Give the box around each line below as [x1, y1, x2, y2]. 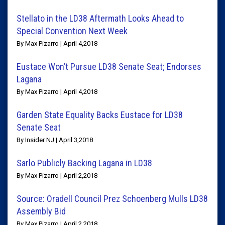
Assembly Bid [17, 206, 66, 216]
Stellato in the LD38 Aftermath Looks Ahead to [17, 13, 184, 24]
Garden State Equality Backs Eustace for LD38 [17, 109, 183, 120]
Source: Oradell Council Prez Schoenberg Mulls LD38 [17, 193, 208, 204]
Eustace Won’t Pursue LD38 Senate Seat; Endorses [17, 61, 201, 72]
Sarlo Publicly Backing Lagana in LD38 [17, 158, 152, 168]
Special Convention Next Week [17, 26, 128, 36]
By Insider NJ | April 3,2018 [17, 136, 93, 144]
